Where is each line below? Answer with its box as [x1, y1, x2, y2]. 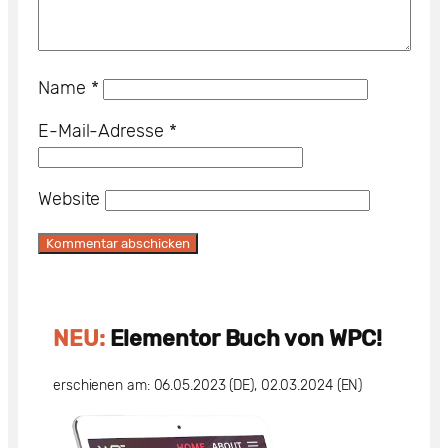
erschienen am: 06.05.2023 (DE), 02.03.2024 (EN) [53, 377, 363, 394]
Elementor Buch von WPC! [104, 325, 383, 352]
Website [38, 188, 101, 210]
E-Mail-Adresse [38, 120, 169, 142]
